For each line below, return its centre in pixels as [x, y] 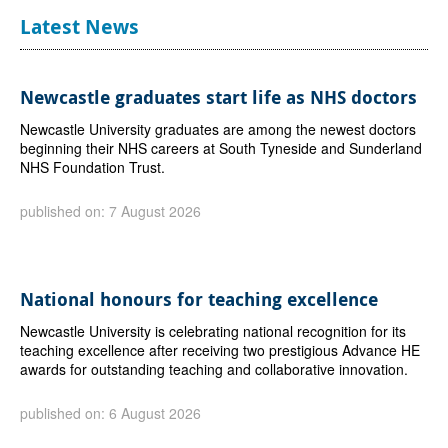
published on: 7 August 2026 [110, 210]
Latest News [79, 26]
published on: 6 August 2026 [110, 412]
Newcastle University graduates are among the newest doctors [217, 128]
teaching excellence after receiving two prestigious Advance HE [219, 349]
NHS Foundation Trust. [92, 166]
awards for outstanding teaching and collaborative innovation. [213, 368]
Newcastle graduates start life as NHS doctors [218, 97]
